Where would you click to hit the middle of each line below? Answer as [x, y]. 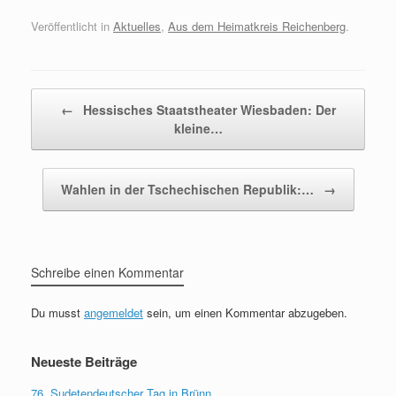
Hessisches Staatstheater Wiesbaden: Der [207, 109]
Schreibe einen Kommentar [107, 272]
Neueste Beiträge [84, 361]
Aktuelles [137, 26]
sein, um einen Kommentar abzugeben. [245, 312]
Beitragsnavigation [78, 96]
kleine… [198, 128]
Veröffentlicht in [72, 26]
